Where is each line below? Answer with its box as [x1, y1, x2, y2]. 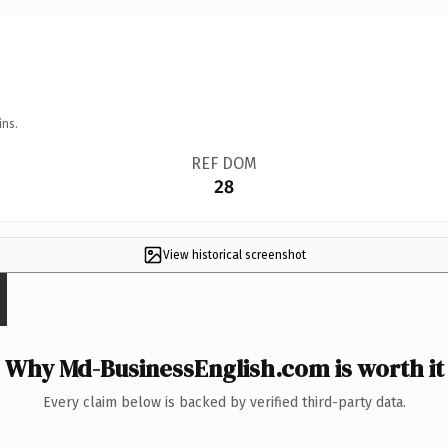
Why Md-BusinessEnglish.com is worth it [4, 351, 444, 385]
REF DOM [190, 153, 257, 173]
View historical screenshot [162, 247, 306, 262]
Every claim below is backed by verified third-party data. [42, 393, 406, 411]
